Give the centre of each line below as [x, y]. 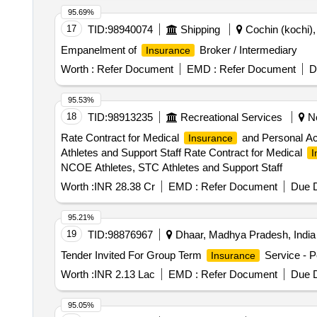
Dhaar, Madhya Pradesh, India [244, 235]
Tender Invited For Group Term [132, 255]
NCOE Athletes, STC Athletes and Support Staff [171, 167]
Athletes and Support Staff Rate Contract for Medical [183, 152]
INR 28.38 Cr [124, 186]
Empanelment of [100, 50]
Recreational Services [231, 117]
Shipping [200, 29]
